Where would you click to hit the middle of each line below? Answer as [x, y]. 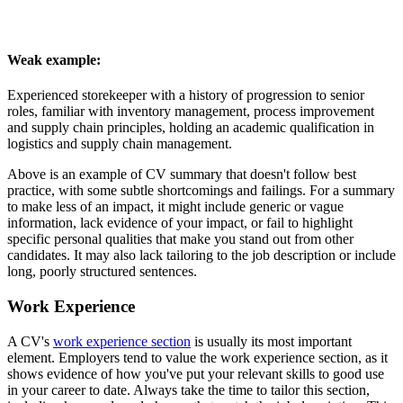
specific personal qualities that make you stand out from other [180, 239]
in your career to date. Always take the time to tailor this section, [188, 390]
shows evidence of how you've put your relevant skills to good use [196, 373]
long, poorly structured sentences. [102, 272]
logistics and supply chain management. [120, 144]
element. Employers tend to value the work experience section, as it [197, 357]
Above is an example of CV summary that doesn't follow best [182, 175]
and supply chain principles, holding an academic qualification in [191, 128]
